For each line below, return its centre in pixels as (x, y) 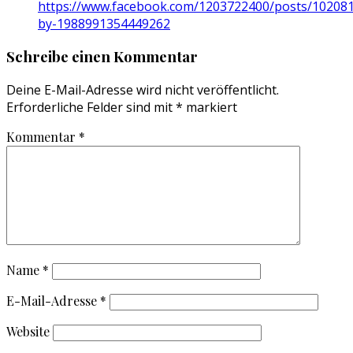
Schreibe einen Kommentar (102, 57)
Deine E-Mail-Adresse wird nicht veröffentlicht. (143, 90)
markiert (210, 108)
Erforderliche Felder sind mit (91, 108)
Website (28, 332)
